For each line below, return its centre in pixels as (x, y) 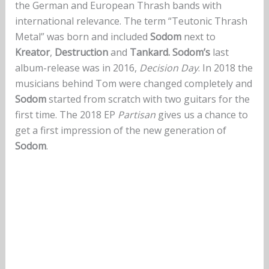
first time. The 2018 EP (66, 115)
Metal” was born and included (82, 37)
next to (198, 37)
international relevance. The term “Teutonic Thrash (131, 21)
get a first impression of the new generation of (120, 131)
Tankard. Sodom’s (170, 53)
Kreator (32, 53)
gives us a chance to (201, 115)
